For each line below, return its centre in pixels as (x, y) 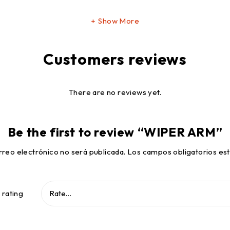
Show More (119, 21)
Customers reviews (115, 59)
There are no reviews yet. (115, 92)
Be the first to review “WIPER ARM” (115, 132)
